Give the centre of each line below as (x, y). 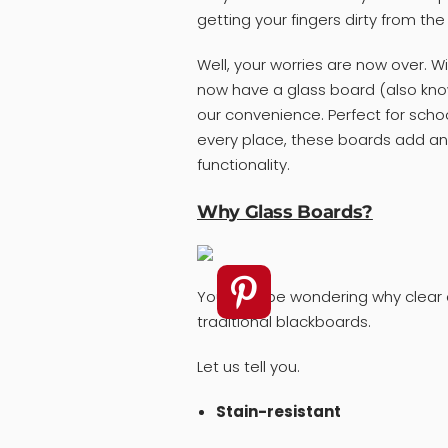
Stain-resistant (278, 412)
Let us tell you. (248, 367)
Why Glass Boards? (285, 212)
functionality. (243, 165)
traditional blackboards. (284, 322)
